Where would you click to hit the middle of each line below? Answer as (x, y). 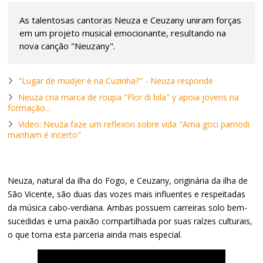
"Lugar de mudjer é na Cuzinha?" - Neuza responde (116, 80)
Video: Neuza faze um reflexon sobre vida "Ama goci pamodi (134, 124)
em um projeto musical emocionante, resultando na (123, 33)
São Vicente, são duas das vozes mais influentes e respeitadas (127, 194)
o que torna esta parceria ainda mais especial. (95, 234)
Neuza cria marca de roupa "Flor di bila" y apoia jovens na (129, 97)
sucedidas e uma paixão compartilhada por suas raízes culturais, (130, 221)
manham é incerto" (45, 134)
